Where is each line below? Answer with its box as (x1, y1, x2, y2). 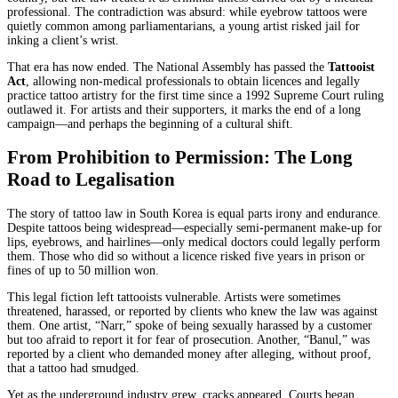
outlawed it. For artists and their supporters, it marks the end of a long (7, 102, 361, 116)
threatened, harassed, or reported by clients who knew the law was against (7, 304, 378, 318)
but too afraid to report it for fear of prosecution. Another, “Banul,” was (7, 332, 370, 346)
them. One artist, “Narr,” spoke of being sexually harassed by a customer (7, 318, 372, 332)
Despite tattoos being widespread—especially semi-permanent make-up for (7, 220, 382, 235)
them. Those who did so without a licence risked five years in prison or (7, 249, 365, 263)
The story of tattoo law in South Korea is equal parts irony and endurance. (7, 206, 381, 220)
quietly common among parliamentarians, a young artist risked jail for (7, 19, 360, 33)
